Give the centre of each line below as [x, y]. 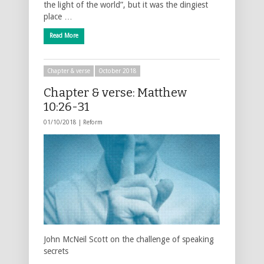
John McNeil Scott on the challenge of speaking [129, 239]
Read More [64, 35]
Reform [93, 122]
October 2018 [118, 71]
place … [58, 16]
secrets [56, 251]
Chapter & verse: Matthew [115, 92]
